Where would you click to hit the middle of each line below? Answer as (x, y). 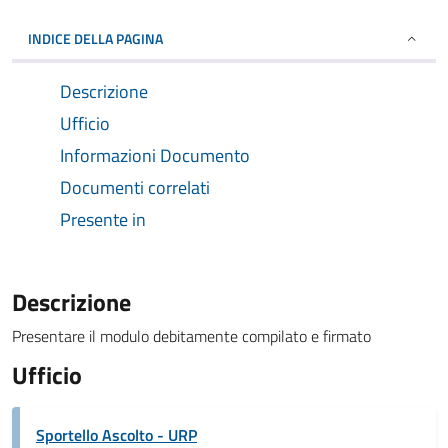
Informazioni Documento (155, 155)
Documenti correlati (135, 187)
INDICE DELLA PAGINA (95, 38)
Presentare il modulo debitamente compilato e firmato (191, 336)
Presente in (103, 219)
